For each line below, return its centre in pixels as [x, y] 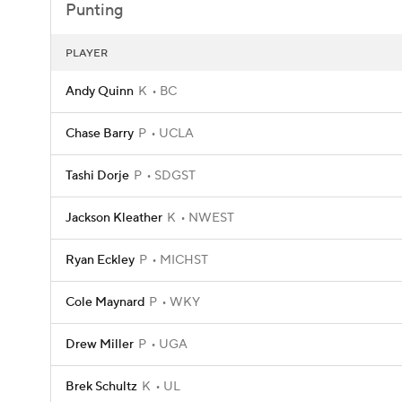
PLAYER [87, 53]
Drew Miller [100, 345]
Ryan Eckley [100, 260]
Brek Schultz [101, 387]
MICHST [183, 260]
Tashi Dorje [97, 176]
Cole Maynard [105, 302]
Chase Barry [100, 134]
